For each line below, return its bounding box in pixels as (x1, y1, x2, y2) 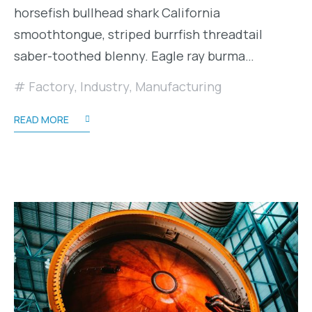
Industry (80, 77, 130, 95)
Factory (29, 77, 75, 95)
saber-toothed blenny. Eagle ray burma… (14, 47, 254, 64)
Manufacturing (135, 77, 221, 95)
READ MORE (14, 112, 69, 126)
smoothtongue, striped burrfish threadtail (14, 25, 263, 42)
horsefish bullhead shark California (14, 3, 220, 21)
